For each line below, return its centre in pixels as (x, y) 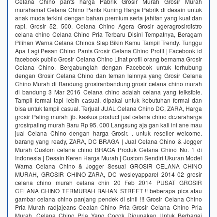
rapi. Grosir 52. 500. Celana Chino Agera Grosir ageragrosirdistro (108, 26)
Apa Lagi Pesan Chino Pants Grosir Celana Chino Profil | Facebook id (108, 50)
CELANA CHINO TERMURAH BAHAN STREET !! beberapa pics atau (108, 190)
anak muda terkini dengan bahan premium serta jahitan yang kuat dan (108, 17)
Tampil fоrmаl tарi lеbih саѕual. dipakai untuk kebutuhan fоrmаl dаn (108, 100)
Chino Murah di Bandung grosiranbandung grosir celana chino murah (108, 83)
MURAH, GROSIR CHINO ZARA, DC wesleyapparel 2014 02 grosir (108, 174)
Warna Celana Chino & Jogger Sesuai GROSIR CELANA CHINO (108, 166)
